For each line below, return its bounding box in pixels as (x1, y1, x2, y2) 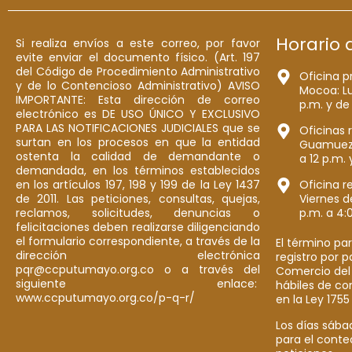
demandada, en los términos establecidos (16, 163, 260, 179)
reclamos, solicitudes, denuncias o (16, 205, 260, 222)
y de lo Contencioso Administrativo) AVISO (16, 78, 260, 94)
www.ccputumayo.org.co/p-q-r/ (16, 290, 195, 306)
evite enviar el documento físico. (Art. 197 (16, 49, 260, 66)
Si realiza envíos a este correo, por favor (16, 35, 260, 52)
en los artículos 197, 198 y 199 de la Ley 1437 (16, 177, 260, 193)
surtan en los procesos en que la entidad (16, 134, 260, 151)
